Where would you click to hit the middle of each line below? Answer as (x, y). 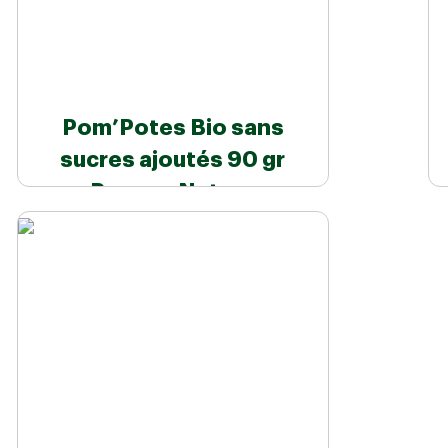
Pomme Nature (173, 192)
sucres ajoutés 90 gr (173, 160)
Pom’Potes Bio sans (172, 128)
